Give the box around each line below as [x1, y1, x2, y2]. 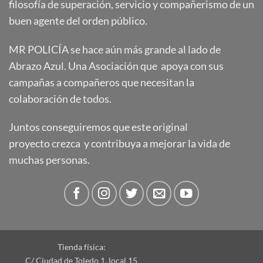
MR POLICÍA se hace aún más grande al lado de [9, 43, 221, 56]
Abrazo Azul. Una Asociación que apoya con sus [9, 59, 224, 72]
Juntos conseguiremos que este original [9, 121, 188, 134]
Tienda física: [57, 242, 106, 252]
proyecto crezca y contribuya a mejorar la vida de [9, 137, 230, 150]
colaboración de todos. [9, 92, 112, 105]
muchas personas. [9, 154, 90, 167]
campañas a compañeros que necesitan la [9, 76, 194, 89]
